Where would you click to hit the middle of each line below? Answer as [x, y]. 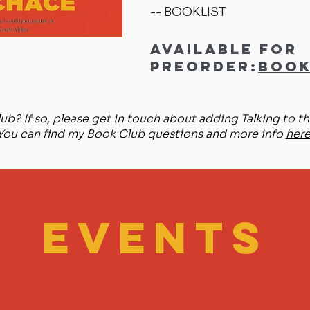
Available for [224, 49]
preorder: [204, 66]
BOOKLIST [195, 12]
